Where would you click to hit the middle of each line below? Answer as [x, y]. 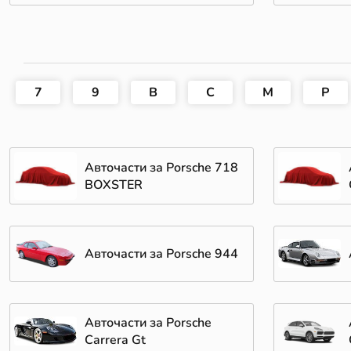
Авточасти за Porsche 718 [162, 167]
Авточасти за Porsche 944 [162, 253]
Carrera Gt [116, 340]
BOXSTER [114, 185]
